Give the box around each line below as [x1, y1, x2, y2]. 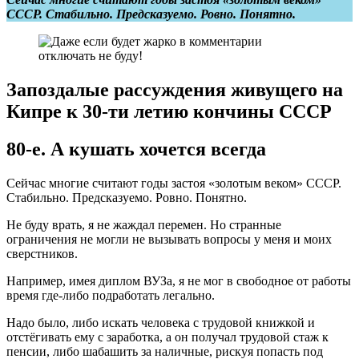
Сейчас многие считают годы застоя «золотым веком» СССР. [6, 175, 341, 190]
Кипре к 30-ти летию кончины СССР [6, 100, 332, 122]
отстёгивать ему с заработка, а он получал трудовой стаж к [6, 329, 329, 344]
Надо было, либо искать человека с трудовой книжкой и [6, 315, 315, 329]
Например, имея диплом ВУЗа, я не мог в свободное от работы [6, 273, 351, 288]
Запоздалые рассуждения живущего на [6, 79, 343, 100]
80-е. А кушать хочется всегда [6, 138, 266, 159]
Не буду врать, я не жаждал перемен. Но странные [6, 217, 281, 232]
